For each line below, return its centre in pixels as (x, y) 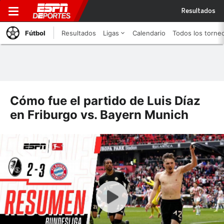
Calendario (149, 33)
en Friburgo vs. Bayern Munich (99, 115)
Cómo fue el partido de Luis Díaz (105, 101)
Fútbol (35, 33)
